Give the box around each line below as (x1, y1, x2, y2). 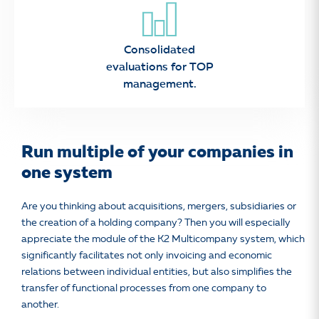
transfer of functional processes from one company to (21, 283, 266, 293)
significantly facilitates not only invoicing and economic (21, 251, 272, 261)
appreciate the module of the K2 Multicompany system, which (21, 234, 305, 244)
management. (122, 79, 197, 90)
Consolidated (124, 45, 195, 56)
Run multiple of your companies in (21, 145, 293, 162)
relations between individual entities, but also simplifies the (21, 267, 292, 277)
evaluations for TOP (105, 62, 214, 73)
